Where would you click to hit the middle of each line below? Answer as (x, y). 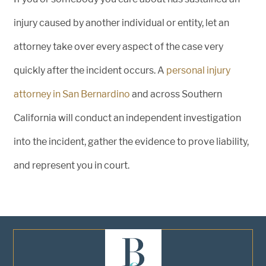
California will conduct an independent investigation (127, 118)
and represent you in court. (72, 165)
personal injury (198, 70)
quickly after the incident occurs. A (90, 70)
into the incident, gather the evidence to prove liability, (131, 142)
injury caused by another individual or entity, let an (121, 23)
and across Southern (176, 94)
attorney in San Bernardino (72, 94)
